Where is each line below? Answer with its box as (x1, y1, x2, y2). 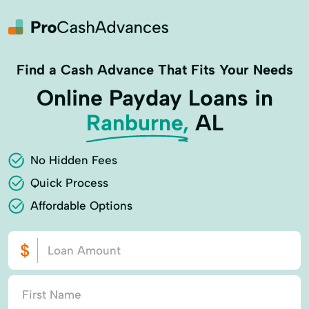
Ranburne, (86, 110, 189, 136)
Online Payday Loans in (36, 85, 273, 111)
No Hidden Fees (30, 153, 117, 167)
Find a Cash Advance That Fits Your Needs (16, 61, 293, 78)
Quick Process (30, 176, 108, 190)
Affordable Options (30, 199, 132, 212)
